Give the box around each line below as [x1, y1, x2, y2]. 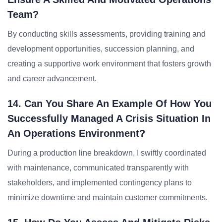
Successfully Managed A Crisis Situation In [7, 113, 211, 124]
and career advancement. [7, 74, 97, 83]
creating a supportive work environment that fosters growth [7, 59, 211, 68]
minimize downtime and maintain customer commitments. [7, 193, 208, 202]
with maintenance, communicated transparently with [7, 164, 189, 172]
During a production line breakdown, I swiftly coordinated [7, 149, 206, 157]
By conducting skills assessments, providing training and [7, 30, 206, 38]
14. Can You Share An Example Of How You [7, 98, 212, 109]
